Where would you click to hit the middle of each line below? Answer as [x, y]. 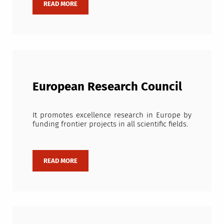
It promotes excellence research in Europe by [112, 115]
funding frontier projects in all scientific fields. [110, 124]
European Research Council [107, 86]
